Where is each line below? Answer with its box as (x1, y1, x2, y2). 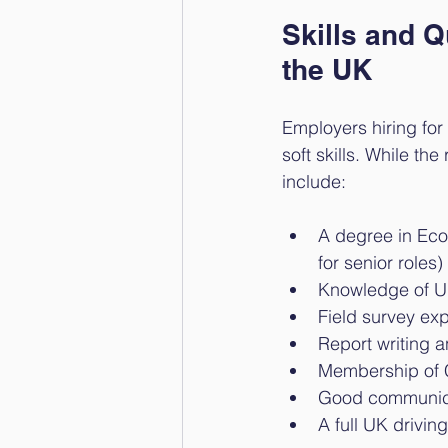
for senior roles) (318, 251, 443, 274)
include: (282, 170, 346, 193)
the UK (282, 53, 372, 86)
